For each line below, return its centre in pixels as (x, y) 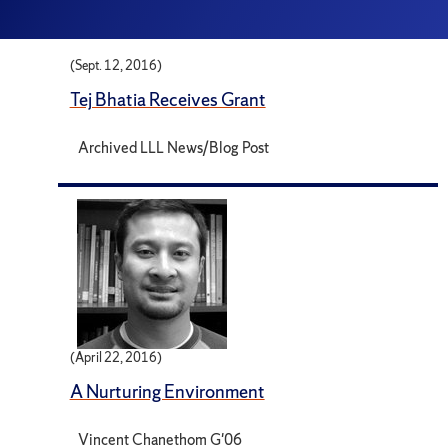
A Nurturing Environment (167, 391)
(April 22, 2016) (115, 357)
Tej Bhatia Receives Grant (167, 100)
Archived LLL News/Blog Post (174, 148)
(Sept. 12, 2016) (115, 66)
